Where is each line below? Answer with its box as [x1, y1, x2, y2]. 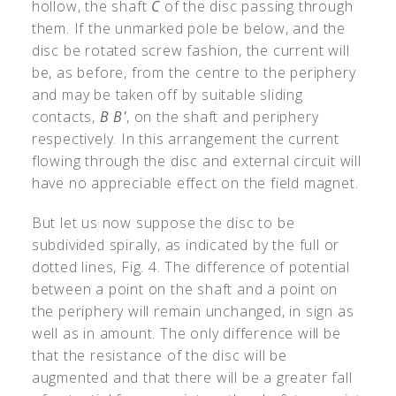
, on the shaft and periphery [126, 107, 319, 127]
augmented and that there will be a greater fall [31, 368, 353, 388]
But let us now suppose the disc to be [31, 213, 295, 233]
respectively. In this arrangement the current [31, 129, 339, 149]
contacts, [31, 107, 100, 127]
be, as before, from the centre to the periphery [31, 63, 356, 83]
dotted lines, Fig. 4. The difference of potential [31, 257, 351, 278]
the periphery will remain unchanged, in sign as [31, 301, 354, 322]
